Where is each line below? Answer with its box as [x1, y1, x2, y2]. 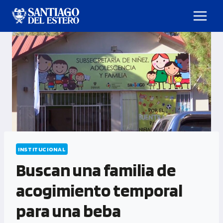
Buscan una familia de [16, 159, 176, 181]
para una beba [16, 200, 121, 222]
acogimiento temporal [16, 179, 183, 202]
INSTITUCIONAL [18, 145, 66, 153]
